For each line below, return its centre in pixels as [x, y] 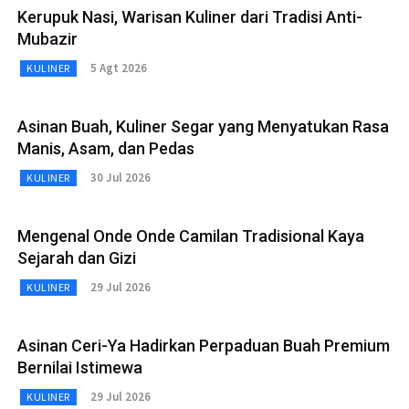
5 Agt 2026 [118, 68]
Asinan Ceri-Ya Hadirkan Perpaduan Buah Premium [204, 345]
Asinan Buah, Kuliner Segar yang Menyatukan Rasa [203, 126]
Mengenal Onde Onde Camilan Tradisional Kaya [191, 236]
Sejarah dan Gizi [77, 257]
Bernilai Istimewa [80, 367]
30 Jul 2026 [120, 178]
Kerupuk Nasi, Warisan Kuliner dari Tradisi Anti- [190, 16]
